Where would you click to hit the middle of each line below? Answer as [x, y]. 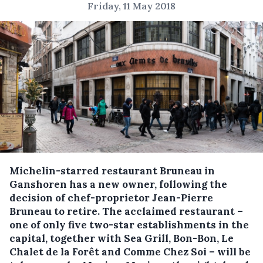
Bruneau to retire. [56, 211]
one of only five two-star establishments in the [129, 225]
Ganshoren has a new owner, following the [118, 184]
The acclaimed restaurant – [173, 211]
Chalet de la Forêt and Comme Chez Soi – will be [130, 252]
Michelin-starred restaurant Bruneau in [112, 171]
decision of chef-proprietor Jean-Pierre [111, 198]
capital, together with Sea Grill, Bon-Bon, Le [122, 238]
